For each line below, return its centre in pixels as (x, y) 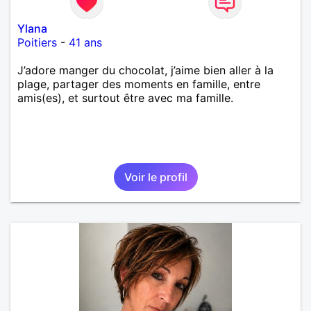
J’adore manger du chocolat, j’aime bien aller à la (145, 70)
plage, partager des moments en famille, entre (139, 84)
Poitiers (37, 42)
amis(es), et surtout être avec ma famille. (125, 98)
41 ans (85, 42)
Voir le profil (155, 177)
